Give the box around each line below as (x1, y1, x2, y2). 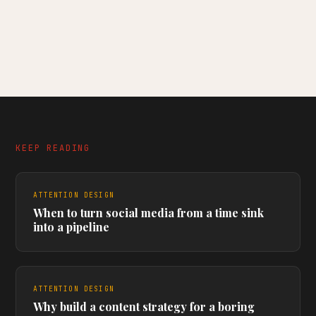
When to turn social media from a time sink (33, 205, 265, 220)
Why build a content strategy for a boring (33, 299, 255, 314)
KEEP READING (16, 142, 90, 154)
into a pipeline (33, 219, 110, 234)
